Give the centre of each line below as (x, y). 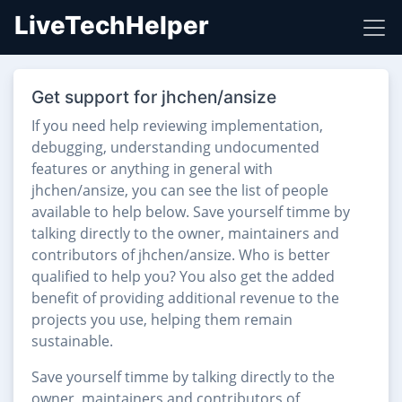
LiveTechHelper (112, 25)
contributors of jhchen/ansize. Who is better (181, 255)
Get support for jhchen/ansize (154, 97)
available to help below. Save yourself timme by (191, 212)
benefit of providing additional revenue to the (185, 298)
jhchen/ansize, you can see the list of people (180, 190)
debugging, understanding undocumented (175, 147)
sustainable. (72, 341)
